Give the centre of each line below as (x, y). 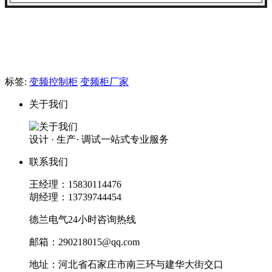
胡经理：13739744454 (75, 197)
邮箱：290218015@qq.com (84, 242)
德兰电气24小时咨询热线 (83, 220)
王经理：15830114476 (75, 185)
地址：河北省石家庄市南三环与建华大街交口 (126, 265)
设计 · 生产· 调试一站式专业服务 (99, 140)
